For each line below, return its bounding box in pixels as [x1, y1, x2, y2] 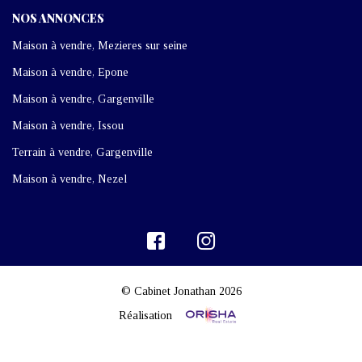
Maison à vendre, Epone [12, 65, 128, 78]
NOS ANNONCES [12, 10, 104, 26]
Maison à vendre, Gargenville [12, 92, 154, 105]
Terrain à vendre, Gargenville [12, 145, 153, 158]
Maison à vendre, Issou [12, 119, 124, 132]
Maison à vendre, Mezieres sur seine [12, 39, 187, 52]
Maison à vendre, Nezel [12, 172, 127, 185]
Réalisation [119, 309, 175, 322]
